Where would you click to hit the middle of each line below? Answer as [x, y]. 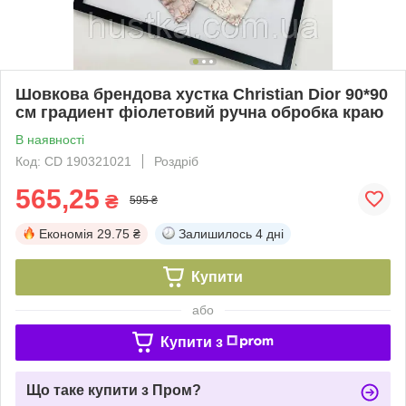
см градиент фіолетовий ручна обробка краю [199, 112]
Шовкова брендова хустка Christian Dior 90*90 [202, 94]
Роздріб [176, 161]
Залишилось [215, 233]
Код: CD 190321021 [73, 161]
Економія [66, 233]
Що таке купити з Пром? [114, 390]
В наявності [50, 139]
